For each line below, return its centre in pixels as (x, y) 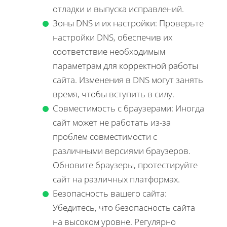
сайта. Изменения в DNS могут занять (128, 80)
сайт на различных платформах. (116, 179)
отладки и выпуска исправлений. (118, 9)
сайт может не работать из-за (112, 123)
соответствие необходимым (109, 52)
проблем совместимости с (105, 137)
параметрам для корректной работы (125, 66)
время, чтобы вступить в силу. (113, 94)
